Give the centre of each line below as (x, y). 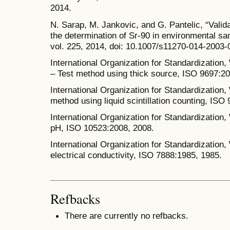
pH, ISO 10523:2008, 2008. (102, 128)
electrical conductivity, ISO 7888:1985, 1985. (136, 155)
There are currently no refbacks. (127, 215)
